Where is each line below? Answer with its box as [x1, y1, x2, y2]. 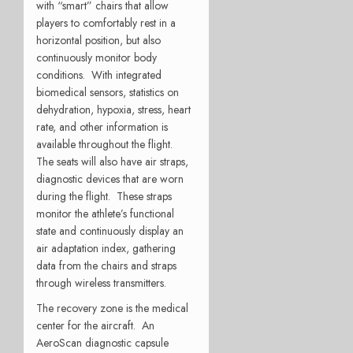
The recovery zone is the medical [36, 299, 188, 316]
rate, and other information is [36, 118, 168, 135]
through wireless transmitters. [36, 274, 166, 291]
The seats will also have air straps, [36, 153, 188, 169]
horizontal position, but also [36, 32, 161, 48]
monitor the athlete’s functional [36, 205, 174, 221]
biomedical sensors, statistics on [36, 84, 179, 100]
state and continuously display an [36, 222, 184, 239]
